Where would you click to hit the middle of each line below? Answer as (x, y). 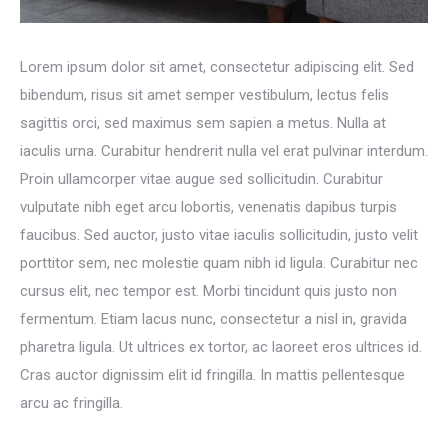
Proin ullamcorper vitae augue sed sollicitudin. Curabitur (201, 178)
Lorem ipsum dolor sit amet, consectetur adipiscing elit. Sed (217, 66)
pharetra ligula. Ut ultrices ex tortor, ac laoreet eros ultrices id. (221, 346)
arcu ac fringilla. (71, 402)
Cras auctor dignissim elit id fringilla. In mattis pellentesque (212, 374)
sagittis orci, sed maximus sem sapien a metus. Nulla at (203, 122)
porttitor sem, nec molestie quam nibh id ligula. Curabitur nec (219, 262)
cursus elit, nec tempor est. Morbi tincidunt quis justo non (208, 290)
